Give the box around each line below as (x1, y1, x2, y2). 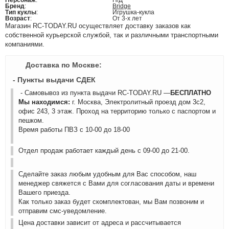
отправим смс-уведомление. (18, 207, 107, 215)
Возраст (5, 15, 30, 22)
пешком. (18, 117, 44, 124)
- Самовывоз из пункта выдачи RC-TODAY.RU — (18, 89, 170, 97)
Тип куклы (5, 9, 36, 16)
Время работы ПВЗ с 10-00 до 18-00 (18, 126, 130, 133)
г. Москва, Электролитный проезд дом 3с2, (72, 98, 205, 106)
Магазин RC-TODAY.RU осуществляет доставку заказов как (5, 22, 191, 30)
